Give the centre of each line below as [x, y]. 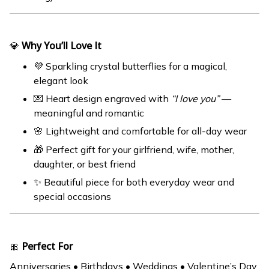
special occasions [72, 197]
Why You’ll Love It [62, 46]
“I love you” [195, 99]
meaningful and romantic [89, 113]
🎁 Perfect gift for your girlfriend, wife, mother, [134, 149]
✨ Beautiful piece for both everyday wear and [134, 182]
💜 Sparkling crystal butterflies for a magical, [130, 66]
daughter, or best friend [85, 164]
